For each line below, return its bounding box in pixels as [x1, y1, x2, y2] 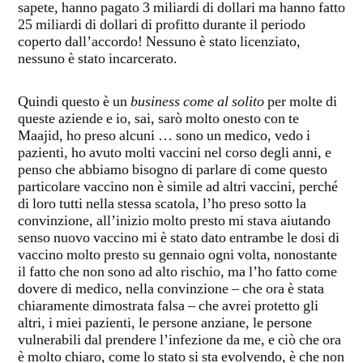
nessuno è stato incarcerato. [18, 50, 177, 69]
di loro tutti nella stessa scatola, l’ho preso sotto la [18, 195, 306, 214]
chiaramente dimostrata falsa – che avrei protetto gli [18, 297, 318, 316]
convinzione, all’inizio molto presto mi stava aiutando [18, 212, 331, 231]
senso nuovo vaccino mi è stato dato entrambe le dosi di [18, 229, 340, 248]
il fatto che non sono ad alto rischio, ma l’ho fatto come [18, 263, 337, 282]
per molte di [264, 93, 337, 112]
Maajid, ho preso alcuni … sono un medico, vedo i [18, 127, 310, 146]
